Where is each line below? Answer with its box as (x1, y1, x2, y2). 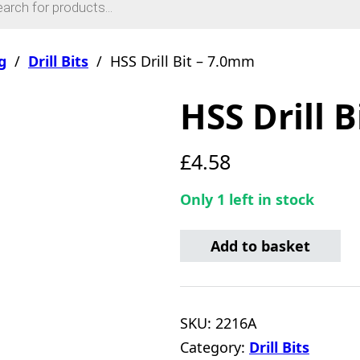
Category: (180, 337, 249, 357)
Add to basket (211, 236, 310, 256)
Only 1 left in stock (180, 190, 314, 209)
